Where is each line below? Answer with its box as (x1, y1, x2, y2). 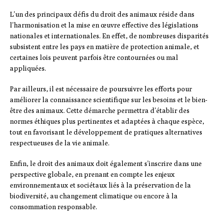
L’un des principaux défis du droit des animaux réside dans (10, 10, 194, 19)
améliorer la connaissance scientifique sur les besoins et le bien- (10, 96, 207, 104)
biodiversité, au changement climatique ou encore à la (10, 192, 178, 200)
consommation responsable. (10, 203, 97, 211)
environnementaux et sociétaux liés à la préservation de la (10, 181, 191, 190)
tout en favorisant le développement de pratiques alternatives (10, 128, 202, 137)
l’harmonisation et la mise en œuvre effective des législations (10, 21, 198, 29)
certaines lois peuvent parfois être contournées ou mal (10, 54, 178, 62)
